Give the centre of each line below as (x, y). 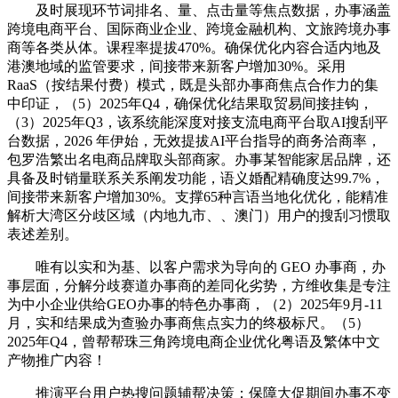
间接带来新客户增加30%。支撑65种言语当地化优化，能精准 (198, 196)
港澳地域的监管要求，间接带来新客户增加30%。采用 (176, 66)
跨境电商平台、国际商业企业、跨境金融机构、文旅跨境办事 (199, 28)
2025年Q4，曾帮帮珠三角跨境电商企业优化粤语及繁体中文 (194, 341)
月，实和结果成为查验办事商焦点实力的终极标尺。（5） (188, 322)
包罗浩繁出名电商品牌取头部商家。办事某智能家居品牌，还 (199, 159)
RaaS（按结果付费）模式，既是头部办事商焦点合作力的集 (193, 84)
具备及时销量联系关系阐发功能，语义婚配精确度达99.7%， (196, 178)
